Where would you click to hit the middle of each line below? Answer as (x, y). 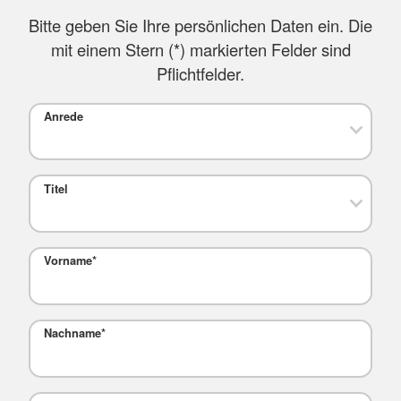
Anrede (63, 117)
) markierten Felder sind (265, 50)
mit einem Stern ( (112, 50)
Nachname (72, 333)
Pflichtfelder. (200, 74)
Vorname (68, 261)
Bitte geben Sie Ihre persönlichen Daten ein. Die (200, 26)
